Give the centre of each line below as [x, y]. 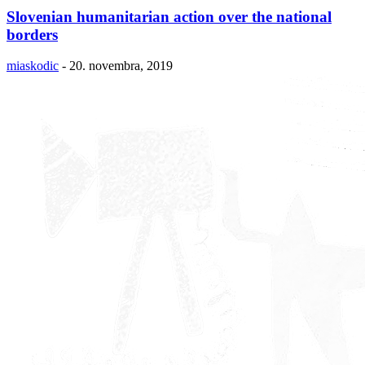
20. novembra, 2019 [121, 66]
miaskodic [33, 66]
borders [32, 34]
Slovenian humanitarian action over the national [169, 16]
